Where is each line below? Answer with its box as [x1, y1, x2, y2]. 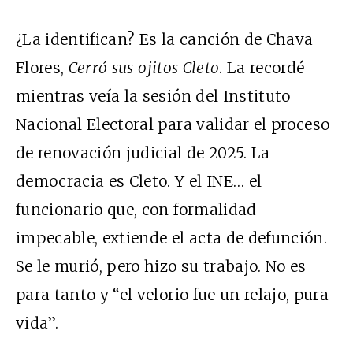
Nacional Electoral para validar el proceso [16, 115, 330, 134]
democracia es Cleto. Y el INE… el [16, 172, 262, 191]
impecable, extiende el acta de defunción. [16, 229, 328, 247]
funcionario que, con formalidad [16, 200, 257, 219]
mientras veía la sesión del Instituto [16, 87, 291, 106]
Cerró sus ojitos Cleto [68, 58, 220, 77]
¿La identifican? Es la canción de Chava [16, 30, 314, 49]
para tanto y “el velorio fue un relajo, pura [16, 285, 329, 304]
